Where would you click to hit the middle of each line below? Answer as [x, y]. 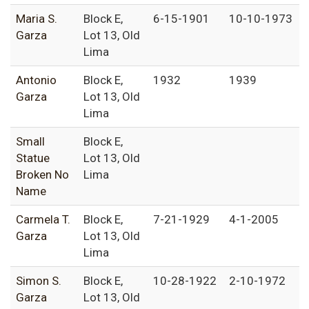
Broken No [42, 175]
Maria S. [37, 19]
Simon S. [39, 281]
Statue [33, 158]
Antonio [36, 80]
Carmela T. [43, 220]
